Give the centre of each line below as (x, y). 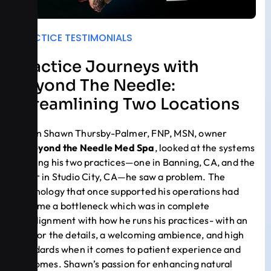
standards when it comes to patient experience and (128, 249)
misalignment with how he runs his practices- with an (132, 220)
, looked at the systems (205, 147)
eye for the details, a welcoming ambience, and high (130, 234)
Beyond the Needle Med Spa (90, 147)
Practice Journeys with (107, 67)
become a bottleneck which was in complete (113, 205)
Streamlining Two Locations (127, 104)
